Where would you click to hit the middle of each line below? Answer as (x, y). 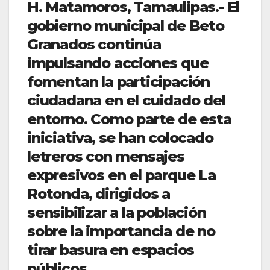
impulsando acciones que (118, 63)
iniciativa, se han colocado (120, 138)
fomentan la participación (118, 82)
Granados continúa (94, 45)
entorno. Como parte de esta (129, 119)
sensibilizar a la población (117, 213)
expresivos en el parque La (121, 175)
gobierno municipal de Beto (126, 26)
